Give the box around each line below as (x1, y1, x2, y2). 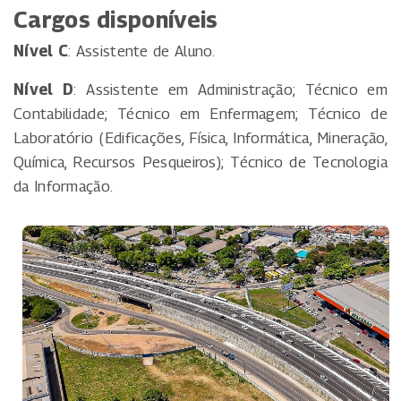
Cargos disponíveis (13, 5, 218, 33)
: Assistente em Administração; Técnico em (73, 80, 388, 98)
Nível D (13, 80, 74, 98)
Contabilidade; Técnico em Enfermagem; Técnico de (13, 104, 388, 123)
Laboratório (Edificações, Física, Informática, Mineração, (13, 128, 388, 147)
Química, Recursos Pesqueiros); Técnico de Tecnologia (13, 152, 388, 171)
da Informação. (13, 176, 114, 195)
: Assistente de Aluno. (68, 41, 216, 60)
